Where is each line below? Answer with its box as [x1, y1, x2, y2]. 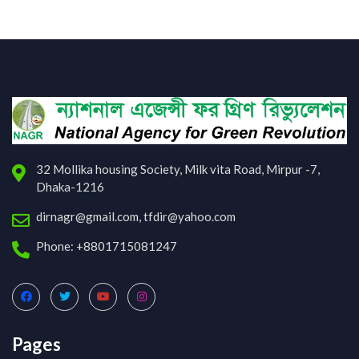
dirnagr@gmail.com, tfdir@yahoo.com [36, 208, 236, 224]
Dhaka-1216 [36, 179, 104, 194]
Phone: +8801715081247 [36, 238, 177, 253]
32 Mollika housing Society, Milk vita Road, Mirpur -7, [36, 161, 320, 176]
